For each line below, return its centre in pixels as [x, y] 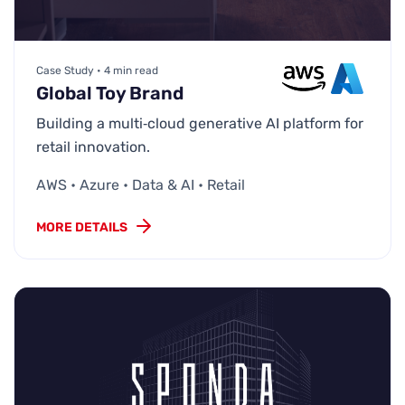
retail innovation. [93, 147]
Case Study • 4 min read [97, 71]
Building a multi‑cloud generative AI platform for [200, 124]
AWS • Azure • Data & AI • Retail [141, 185]
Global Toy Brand [110, 94]
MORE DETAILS [82, 228]
